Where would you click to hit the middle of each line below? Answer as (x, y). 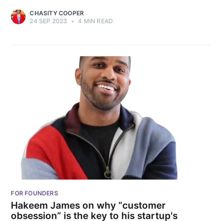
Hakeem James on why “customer (89, 206)
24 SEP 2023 (49, 21)
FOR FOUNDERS (35, 193)
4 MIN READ (95, 21)
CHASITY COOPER (57, 13)
